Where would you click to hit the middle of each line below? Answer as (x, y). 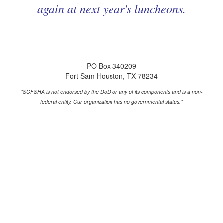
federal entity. (57, 101)
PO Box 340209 (111, 65)
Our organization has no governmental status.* (128, 101)
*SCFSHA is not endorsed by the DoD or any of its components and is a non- (111, 91)
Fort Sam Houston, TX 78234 (111, 75)
